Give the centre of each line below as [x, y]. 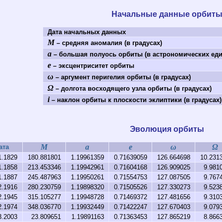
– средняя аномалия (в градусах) [108, 43]
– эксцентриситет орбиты [92, 66]
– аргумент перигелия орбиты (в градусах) [122, 77]
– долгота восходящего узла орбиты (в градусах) [132, 89]
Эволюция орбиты [167, 129]
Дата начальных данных [86, 32]
